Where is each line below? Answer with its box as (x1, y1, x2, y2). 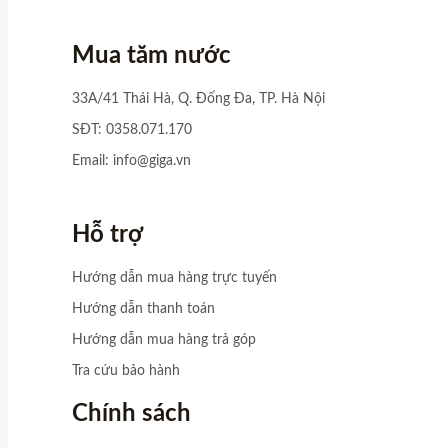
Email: (72, 153, 113, 168)
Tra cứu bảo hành (72, 363, 180, 378)
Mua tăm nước (72, 43, 231, 68)
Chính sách (72, 401, 191, 426)
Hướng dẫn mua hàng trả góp (72, 332, 256, 347)
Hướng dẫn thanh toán (72, 301, 215, 316)
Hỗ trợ (72, 222, 143, 247)
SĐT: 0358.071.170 (72, 122, 192, 137)
